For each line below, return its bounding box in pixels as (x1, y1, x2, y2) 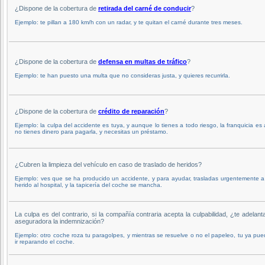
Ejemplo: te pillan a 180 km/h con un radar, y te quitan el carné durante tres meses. (15, 18, 243, 25)
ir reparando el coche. (15, 238, 75, 245)
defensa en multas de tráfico (98, 57, 187, 65)
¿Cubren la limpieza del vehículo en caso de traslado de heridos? (15, 160, 202, 168)
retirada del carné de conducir (98, 4, 191, 12)
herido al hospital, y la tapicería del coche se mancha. (15, 181, 162, 188)
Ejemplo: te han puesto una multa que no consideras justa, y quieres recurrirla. (15, 72, 230, 79)
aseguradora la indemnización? (15, 217, 104, 225)
